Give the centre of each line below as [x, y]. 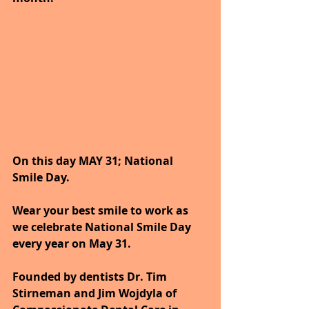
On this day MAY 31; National [94, 161]
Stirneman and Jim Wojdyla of [96, 293]
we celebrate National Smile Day [103, 227]
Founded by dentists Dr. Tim [91, 277]
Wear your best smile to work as [102, 211]
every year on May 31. [73, 244]
